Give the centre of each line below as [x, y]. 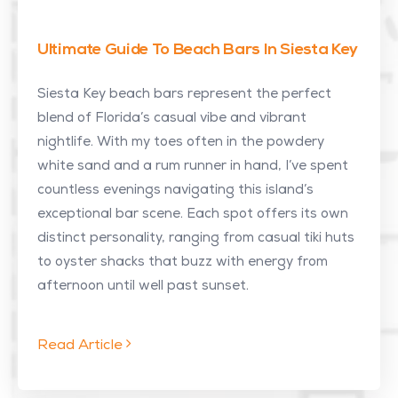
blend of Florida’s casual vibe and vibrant [172, 119]
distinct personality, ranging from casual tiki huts [196, 239]
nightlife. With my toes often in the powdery [181, 143]
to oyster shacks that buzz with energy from [183, 263]
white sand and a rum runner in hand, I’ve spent [193, 167]
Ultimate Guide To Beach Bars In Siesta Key [198, 50]
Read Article [82, 346]
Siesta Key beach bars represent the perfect [184, 95]
